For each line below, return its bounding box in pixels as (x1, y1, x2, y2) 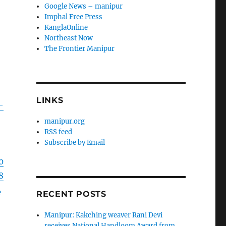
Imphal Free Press (44, 13, 103, 22)
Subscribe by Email (44, 138, 105, 147)
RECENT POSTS (36, 189, 106, 199)
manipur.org (44, 117, 85, 126)
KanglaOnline (44, 23, 88, 32)
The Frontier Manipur (44, 44, 115, 53)
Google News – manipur (44, 2, 123, 11)
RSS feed (44, 128, 73, 137)
